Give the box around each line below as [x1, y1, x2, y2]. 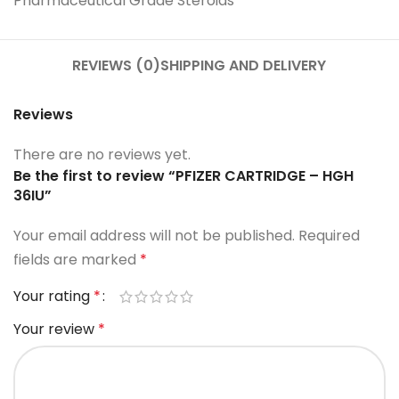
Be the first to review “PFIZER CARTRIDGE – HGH [13, 166, 354, 187]
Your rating [13, 286, 94, 307]
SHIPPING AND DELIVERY [160, 55, 327, 77]
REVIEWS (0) [72, 55, 161, 77]
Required [298, 225, 360, 247]
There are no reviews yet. [13, 144, 191, 166]
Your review [13, 319, 98, 340]
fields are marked [13, 249, 140, 271]
